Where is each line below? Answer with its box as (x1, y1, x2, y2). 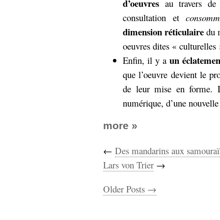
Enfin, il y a (123, 54, 170, 66)
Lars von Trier (103, 159, 154, 171)
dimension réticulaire (123, 25, 204, 38)
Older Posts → (103, 183, 157, 195)
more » (103, 120, 137, 131)
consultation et (123, 11, 186, 24)
